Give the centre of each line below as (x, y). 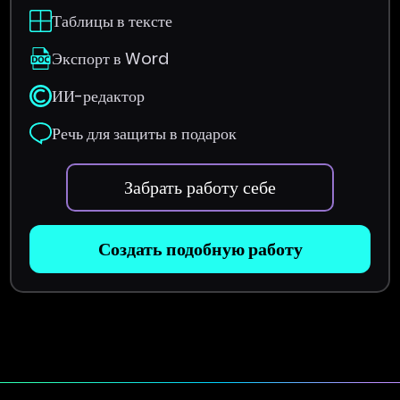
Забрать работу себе (200, 187)
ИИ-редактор (99, 96)
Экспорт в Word (111, 58)
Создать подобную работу (200, 249)
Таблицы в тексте (112, 21)
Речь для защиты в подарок (145, 133)
